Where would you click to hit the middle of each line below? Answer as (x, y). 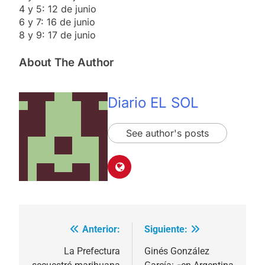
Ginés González (177, 251)
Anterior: (101, 229)
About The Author (66, 62)
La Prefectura (92, 251)
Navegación (68, 232)
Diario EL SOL (153, 103)
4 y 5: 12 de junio (58, 9)
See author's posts (167, 133)
